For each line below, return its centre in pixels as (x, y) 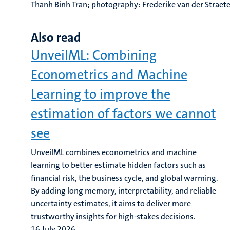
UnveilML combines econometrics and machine (114, 152)
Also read (56, 37)
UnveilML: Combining (94, 55)
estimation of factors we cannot (123, 114)
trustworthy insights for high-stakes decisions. (113, 216)
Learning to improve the (101, 94)
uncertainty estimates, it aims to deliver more (111, 204)
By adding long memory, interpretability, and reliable (123, 191)
